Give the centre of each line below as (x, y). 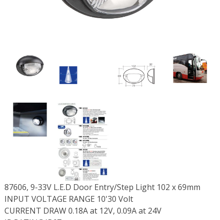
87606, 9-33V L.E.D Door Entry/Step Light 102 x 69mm (102, 187)
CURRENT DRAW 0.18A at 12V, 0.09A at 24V (83, 211)
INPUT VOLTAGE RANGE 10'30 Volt (69, 199)
